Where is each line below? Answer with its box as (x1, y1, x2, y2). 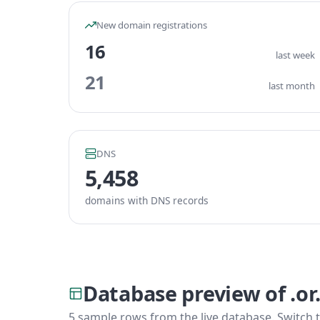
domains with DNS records (85, 194, 209, 207)
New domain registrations (96, 19, 207, 31)
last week (276, 49, 315, 61)
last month (269, 79, 315, 92)
